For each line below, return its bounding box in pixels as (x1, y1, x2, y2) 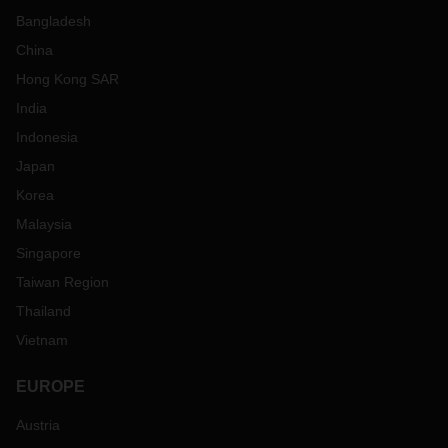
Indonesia (16, 129, 78, 145)
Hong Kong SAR (16, 71, 119, 87)
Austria (16, 417, 60, 433)
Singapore (16, 245, 81, 261)
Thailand (16, 303, 71, 319)
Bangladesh (16, 13, 91, 29)
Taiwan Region (16, 274, 109, 290)
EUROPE (16, 378, 85, 395)
